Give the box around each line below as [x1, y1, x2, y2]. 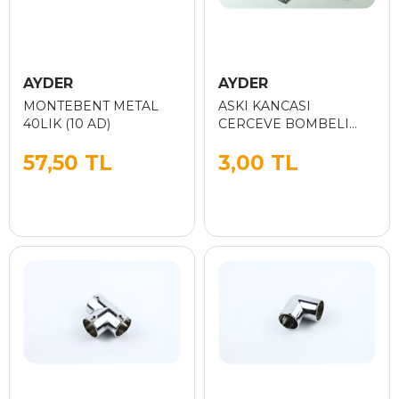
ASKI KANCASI [218, 98, 311, 114]
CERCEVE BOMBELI [218, 116, 349, 132]
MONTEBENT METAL [23, 98, 159, 114]
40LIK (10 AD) [23, 116, 110, 132]
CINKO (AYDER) [218, 134, 318, 150]
